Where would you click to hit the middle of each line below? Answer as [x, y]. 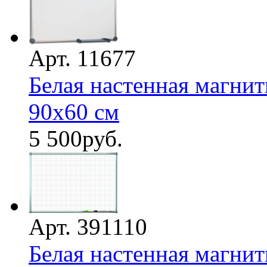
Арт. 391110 [88, 226]
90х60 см [74, 111]
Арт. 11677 [82, 58]
